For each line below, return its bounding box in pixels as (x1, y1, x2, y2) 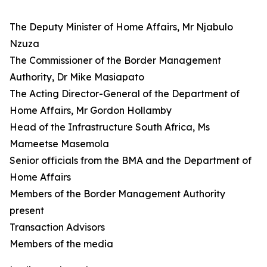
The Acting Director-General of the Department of (10, 88, 240, 100)
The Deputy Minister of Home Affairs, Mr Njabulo (10, 21, 233, 33)
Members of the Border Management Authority (10, 188, 225, 200)
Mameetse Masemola (10, 138, 109, 150)
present (10, 204, 44, 216)
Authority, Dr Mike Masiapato (10, 71, 144, 83)
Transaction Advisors (10, 221, 105, 233)
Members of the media (10, 238, 113, 250)
